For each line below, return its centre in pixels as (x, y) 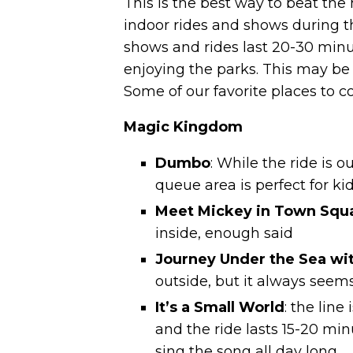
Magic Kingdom (183, 127)
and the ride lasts (217, 330)
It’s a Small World (220, 308)
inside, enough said (224, 234)
